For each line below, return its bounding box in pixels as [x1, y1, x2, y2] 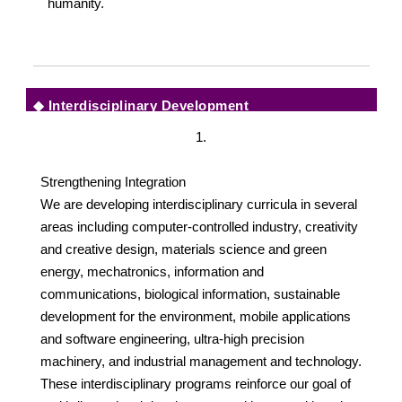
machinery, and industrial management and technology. [39, 353, 362, 369]
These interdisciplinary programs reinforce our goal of [39, 375, 351, 391]
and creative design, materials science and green [39, 240, 327, 257]
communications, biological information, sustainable [39, 285, 340, 301]
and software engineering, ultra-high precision [39, 330, 304, 346]
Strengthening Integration [39, 173, 186, 189]
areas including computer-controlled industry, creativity [39, 218, 358, 234]
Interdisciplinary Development [44, 97, 249, 113]
